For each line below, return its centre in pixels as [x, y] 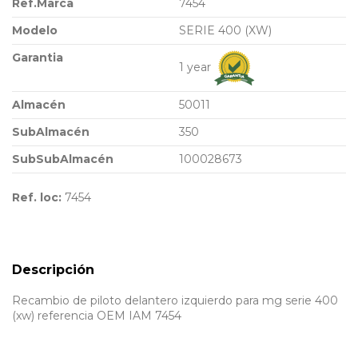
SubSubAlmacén [63, 159]
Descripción [53, 269]
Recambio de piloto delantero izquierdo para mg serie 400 [175, 301]
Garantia [38, 57]
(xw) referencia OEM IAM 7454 [97, 316]
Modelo [35, 30]
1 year [197, 67]
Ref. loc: [37, 197]
